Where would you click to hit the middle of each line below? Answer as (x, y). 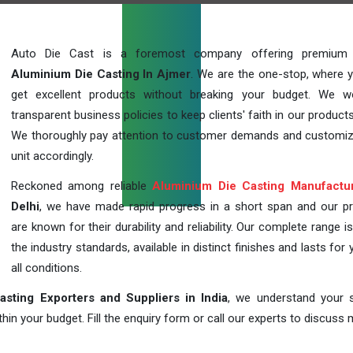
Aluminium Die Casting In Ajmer (101, 74)
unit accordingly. (52, 156)
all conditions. (46, 268)
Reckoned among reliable (82, 186)
